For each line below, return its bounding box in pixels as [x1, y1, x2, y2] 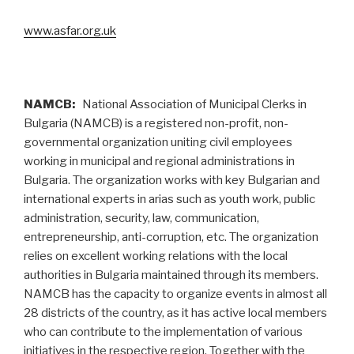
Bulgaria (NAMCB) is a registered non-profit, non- [24, 115, 288, 130]
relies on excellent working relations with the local [24, 248, 288, 263]
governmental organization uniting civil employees [24, 134, 292, 149]
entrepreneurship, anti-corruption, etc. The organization [24, 229, 318, 244]
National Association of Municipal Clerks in [75, 96, 307, 111]
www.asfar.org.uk [24, 23, 116, 38]
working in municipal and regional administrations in [24, 153, 295, 168]
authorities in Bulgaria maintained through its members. [24, 267, 318, 282]
